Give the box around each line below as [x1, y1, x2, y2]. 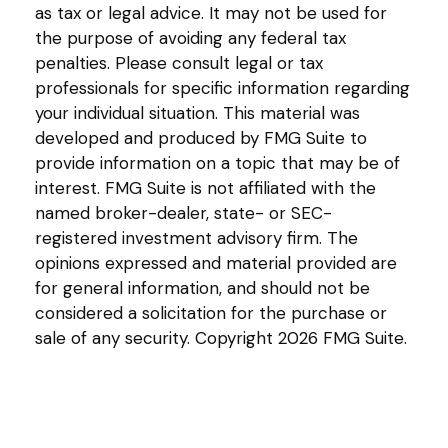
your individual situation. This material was [35, 101, 360, 124]
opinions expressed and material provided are [35, 251, 397, 274]
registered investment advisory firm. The [35, 226, 358, 249]
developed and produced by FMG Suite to [35, 126, 367, 149]
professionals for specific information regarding [35, 76, 410, 99]
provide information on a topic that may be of [35, 151, 400, 174]
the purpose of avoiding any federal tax [35, 26, 346, 49]
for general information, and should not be [35, 276, 370, 299]
